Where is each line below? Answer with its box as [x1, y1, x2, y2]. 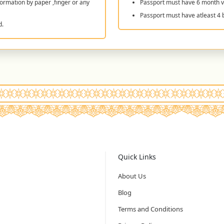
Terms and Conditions [118, 204, 183, 213]
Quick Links [118, 151, 156, 161]
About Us [118, 171, 146, 180]
